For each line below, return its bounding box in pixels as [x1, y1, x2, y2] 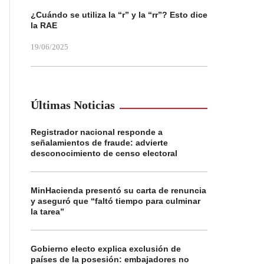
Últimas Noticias [31, 98, 115, 111]
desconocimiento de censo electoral [31, 148, 177, 158]
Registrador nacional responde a [31, 127, 163, 137]
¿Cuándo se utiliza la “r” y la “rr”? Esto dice [31, 10, 207, 19]
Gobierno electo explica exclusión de [31, 244, 181, 253]
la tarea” [31, 207, 64, 216]
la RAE [31, 21, 57, 30]
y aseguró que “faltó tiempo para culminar [31, 196, 200, 206]
